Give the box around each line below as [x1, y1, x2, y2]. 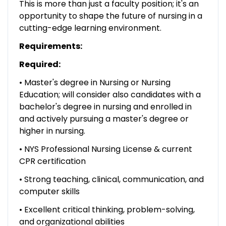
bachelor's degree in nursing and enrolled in [19, 100, 192, 112]
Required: [19, 58, 61, 70]
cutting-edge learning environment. [19, 22, 161, 34]
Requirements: [19, 40, 82, 52]
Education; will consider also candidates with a [19, 88, 201, 100]
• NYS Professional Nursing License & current [19, 143, 192, 155]
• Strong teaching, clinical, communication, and [19, 173, 204, 185]
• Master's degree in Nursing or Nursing [19, 76, 171, 88]
